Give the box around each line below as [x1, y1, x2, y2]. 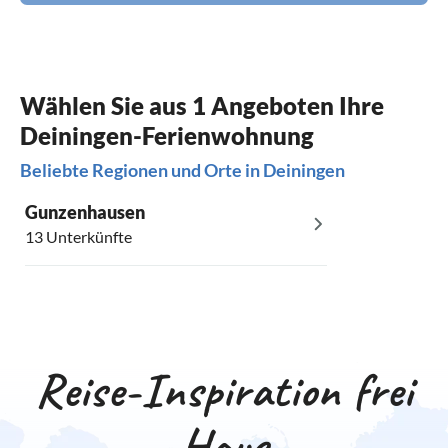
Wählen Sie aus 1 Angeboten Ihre [20, 91, 384, 121]
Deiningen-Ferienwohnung [20, 121, 314, 151]
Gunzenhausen [25, 201, 145, 224]
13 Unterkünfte [25, 227, 132, 247]
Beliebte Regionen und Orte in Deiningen [20, 159, 345, 182]
